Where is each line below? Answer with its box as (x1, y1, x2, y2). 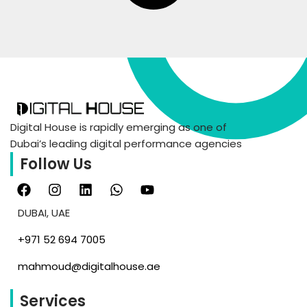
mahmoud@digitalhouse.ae (18, 259, 160, 274)
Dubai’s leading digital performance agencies (10, 136, 242, 151)
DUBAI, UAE (18, 206, 70, 221)
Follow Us (20, 153, 92, 175)
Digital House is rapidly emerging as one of (10, 120, 227, 135)
